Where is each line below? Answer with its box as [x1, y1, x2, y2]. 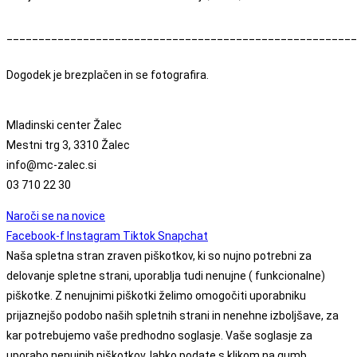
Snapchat [158, 229, 208, 243]
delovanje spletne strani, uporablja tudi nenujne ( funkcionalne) [6, 269, 325, 283]
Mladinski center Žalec [6, 119, 122, 132]
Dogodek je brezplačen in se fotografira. [6, 69, 209, 82]
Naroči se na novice [6, 210, 105, 223]
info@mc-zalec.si [6, 159, 96, 172]
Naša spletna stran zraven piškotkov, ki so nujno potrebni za [6, 249, 312, 263]
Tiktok [123, 229, 155, 243]
